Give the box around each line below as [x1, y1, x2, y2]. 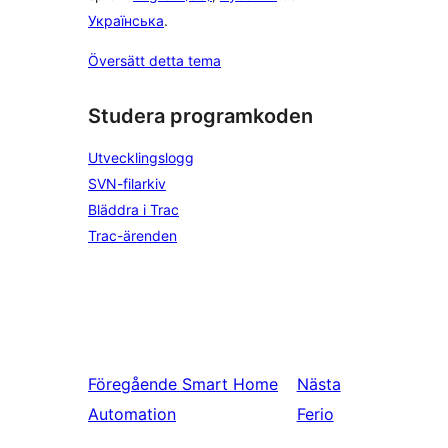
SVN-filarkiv [88, 175, 166, 192]
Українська [88, 12, 164, 30]
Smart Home [182, 374, 278, 394]
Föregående [88, 374, 177, 394]
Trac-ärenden [88, 227, 177, 244]
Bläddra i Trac [88, 201, 179, 218]
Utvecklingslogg [88, 149, 194, 166]
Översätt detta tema [88, 52, 221, 70]
